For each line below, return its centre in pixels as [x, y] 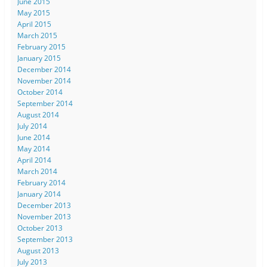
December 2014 [44, 70]
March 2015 [37, 36]
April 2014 [34, 160]
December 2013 [44, 206]
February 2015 [41, 47]
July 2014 [32, 126]
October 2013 [40, 228]
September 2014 [45, 104]
